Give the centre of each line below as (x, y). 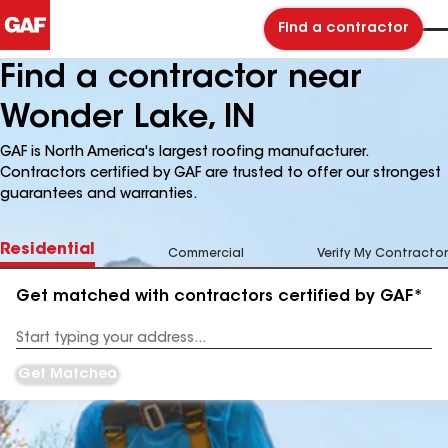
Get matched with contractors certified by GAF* (219, 297)
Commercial (206, 254)
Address (41, 345)
